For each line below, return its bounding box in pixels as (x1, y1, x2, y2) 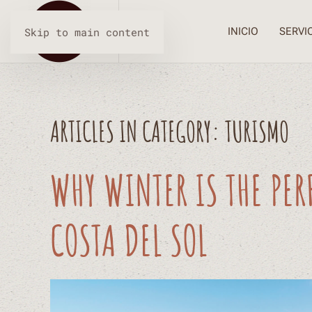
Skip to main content (24, 25, 150, 39)
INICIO (228, 24, 258, 38)
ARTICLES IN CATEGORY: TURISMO (50, 114, 289, 149)
